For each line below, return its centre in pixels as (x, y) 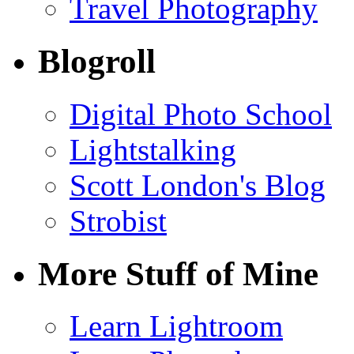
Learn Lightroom (176, 326)
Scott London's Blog (198, 185)
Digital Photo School (201, 114)
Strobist (118, 220)
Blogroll (97, 61)
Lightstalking (153, 149)
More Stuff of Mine (178, 273)
